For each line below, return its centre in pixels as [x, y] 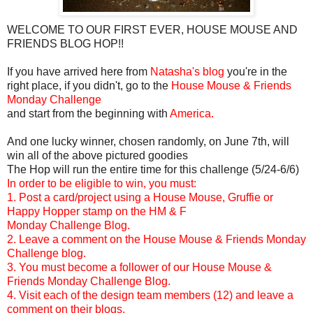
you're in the [257, 71]
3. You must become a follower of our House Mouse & [139, 267]
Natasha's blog [187, 71]
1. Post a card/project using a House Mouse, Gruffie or [140, 197]
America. [192, 113]
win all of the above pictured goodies [97, 155]
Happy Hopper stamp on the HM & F [97, 211]
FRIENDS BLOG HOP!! [65, 43]
